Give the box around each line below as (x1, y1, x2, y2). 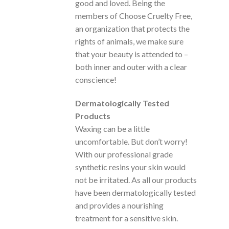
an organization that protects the (75, 24, 190, 34)
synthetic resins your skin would (75, 162, 186, 172)
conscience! (75, 75, 117, 85)
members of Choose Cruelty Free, (75, 11, 192, 21)
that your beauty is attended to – (75, 49, 188, 59)
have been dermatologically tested (75, 187, 196, 197)
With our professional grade (75, 149, 173, 159)
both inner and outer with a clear (75, 62, 187, 72)
